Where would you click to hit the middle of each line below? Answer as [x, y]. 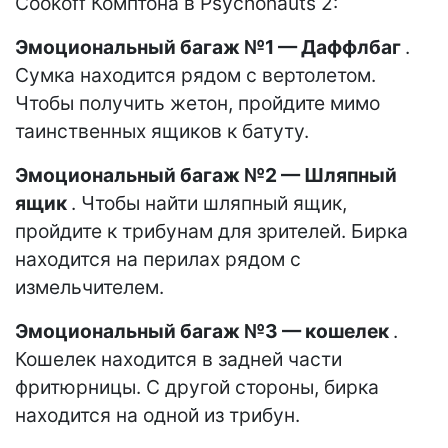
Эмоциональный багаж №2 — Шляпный [206, 175]
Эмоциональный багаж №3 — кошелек [204, 331]
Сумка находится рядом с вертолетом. [195, 75]
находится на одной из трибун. [157, 415]
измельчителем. [89, 287]
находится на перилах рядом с [158, 259]
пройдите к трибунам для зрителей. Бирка [211, 231]
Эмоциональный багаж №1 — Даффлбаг [210, 47]
